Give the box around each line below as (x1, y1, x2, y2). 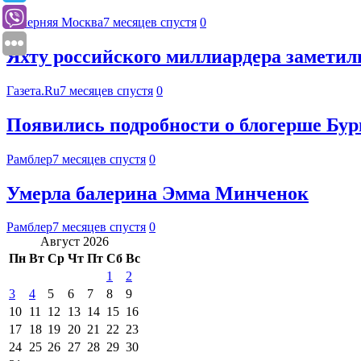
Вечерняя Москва (6, 15, 103, 30)
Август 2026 (40, 234, 109, 249)
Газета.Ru (6, 83, 60, 98)
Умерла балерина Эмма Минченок (6, 182, 309, 204)
